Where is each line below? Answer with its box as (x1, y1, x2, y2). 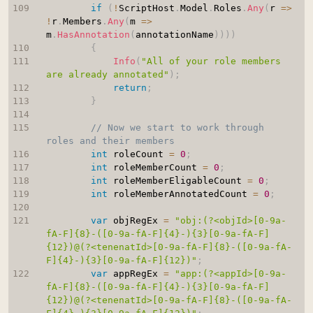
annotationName (135, 29, 214, 41)
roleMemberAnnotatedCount (107, 189, 253, 200)
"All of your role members (140, 56, 281, 67)
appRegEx (107, 268, 163, 279)
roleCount (107, 149, 169, 160)
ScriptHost (118, 3, 175, 14)
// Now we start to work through (90, 122, 264, 133)
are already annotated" (45, 69, 169, 80)
